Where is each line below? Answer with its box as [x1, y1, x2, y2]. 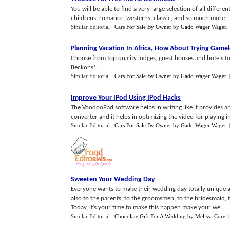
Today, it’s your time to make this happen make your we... [71, 204, 225, 211]
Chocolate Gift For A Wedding [114, 213, 186, 219]
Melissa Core [195, 213, 225, 219]
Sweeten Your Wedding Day [71, 176, 155, 183]
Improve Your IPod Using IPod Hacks [71, 94, 181, 102]
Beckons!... [71, 64, 100, 71]
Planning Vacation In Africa [71, 45, 151, 52]
